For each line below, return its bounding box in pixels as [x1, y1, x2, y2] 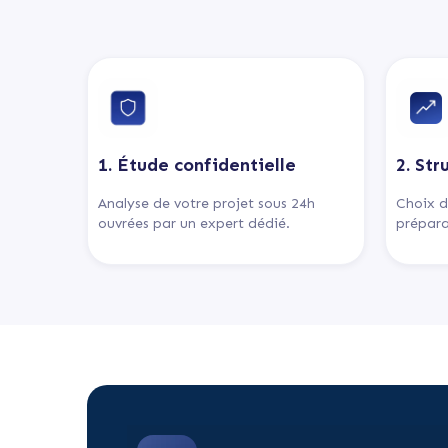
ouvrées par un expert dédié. [98, 214, 290, 232]
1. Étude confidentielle [98, 153, 296, 176]
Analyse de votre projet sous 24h [98, 194, 315, 212]
